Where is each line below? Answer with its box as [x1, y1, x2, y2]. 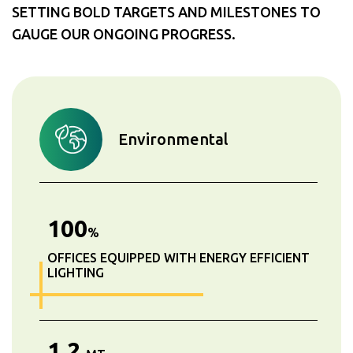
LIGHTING [47, 265, 104, 280]
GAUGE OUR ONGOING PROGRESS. [12, 25, 236, 42]
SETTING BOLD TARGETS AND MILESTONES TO [12, 3, 321, 20]
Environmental [118, 129, 229, 148]
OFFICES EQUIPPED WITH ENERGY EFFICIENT [47, 250, 310, 265]
